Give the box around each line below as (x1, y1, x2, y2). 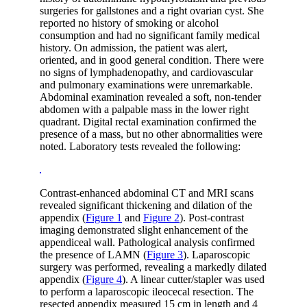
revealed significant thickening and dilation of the (40, 199, 252, 212)
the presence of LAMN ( (40, 249, 147, 261)
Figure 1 (86, 212, 122, 224)
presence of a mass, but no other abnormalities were (40, 128, 262, 140)
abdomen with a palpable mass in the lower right (40, 103, 249, 116)
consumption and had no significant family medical (40, 29, 260, 42)
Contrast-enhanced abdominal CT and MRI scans (40, 187, 254, 199)
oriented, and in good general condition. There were (40, 54, 264, 66)
